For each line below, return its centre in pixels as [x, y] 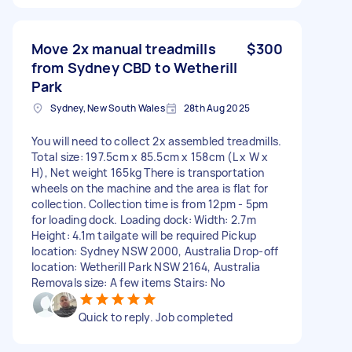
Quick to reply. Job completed [156, 317]
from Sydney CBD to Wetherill [135, 67]
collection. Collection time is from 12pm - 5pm [150, 203]
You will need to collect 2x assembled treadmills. [157, 141]
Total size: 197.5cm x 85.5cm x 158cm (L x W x [150, 156]
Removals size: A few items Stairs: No [128, 282]
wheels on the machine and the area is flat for [150, 188]
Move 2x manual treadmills [124, 48]
